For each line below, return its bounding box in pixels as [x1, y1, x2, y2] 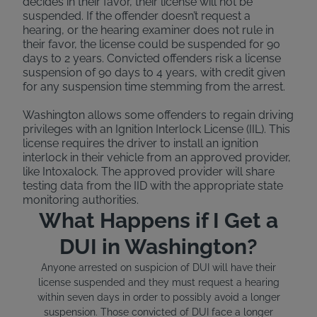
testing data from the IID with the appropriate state [23, 179, 283, 192]
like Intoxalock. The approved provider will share [23, 165, 275, 178]
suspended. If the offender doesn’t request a [23, 9, 250, 23]
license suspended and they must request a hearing [38, 276, 279, 288]
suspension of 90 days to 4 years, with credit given [23, 66, 285, 79]
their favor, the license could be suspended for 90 [23, 38, 280, 51]
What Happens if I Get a [39, 207, 278, 233]
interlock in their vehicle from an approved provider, [23, 151, 291, 164]
